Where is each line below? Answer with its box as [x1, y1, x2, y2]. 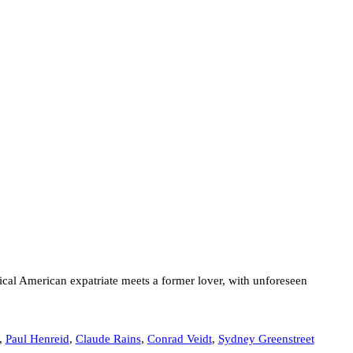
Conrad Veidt [147, 333, 212, 346]
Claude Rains [75, 333, 141, 346]
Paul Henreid [5, 333, 69, 346]
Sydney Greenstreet [217, 333, 314, 346]
